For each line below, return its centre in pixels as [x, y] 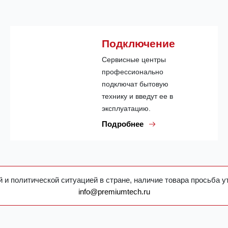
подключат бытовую [135, 84]
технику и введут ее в [137, 96]
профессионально [133, 72]
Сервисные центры [134, 59]
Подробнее [124, 124]
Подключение [138, 43]
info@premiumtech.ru [114, 192]
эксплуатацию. [126, 108]
